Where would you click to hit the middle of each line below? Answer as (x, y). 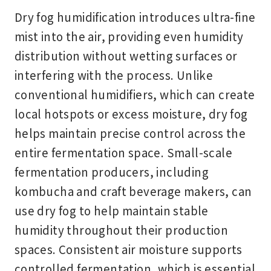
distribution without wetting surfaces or (126, 55)
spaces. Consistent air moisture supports (128, 249)
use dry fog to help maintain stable (111, 210)
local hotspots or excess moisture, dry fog (131, 113)
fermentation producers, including (112, 171)
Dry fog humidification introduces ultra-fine (135, 16)
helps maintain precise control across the (130, 132)
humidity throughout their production (121, 229)
